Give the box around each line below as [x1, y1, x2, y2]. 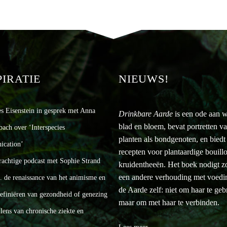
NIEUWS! [119, 72, 169, 85]
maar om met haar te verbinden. [119, 198, 219, 207]
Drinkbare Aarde [119, 109, 175, 118]
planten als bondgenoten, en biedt [119, 134, 225, 143]
